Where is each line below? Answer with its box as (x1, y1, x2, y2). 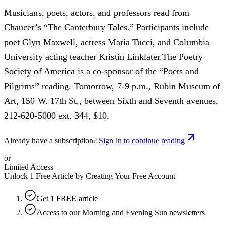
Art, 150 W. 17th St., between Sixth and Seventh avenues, (4, 95, 218, 106)
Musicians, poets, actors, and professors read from (4, 7, 190, 18)
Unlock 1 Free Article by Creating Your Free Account (4, 171, 175, 180)
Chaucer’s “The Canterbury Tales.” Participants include (4, 22, 209, 32)
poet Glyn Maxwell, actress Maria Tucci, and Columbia (4, 36, 209, 47)
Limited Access (4, 162, 53, 171)
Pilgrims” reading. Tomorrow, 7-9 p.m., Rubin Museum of (4, 81, 220, 91)
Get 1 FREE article (36, 194, 98, 203)
